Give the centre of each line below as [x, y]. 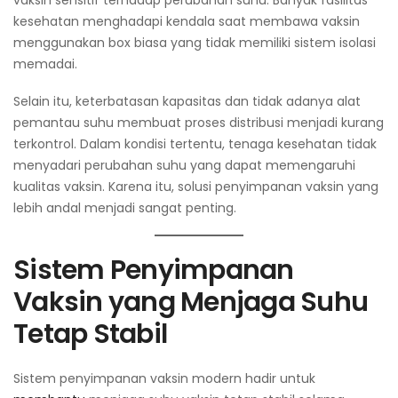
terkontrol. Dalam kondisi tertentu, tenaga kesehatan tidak [195, 144]
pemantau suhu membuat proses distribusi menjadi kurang [199, 123]
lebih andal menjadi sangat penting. [125, 208]
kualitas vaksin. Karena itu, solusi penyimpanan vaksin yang [196, 187]
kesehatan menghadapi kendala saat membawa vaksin [187, 22]
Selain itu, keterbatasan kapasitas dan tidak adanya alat [187, 102]
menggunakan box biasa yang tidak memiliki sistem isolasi [195, 43]
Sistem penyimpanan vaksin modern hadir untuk [164, 379]
